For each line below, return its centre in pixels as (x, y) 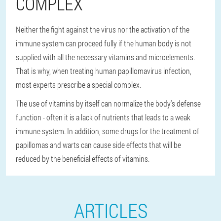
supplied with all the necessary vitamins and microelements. (105, 57)
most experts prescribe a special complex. (78, 85)
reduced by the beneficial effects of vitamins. (83, 159)
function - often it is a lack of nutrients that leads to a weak (103, 117)
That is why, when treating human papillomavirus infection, (104, 71)
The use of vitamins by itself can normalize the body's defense (108, 104)
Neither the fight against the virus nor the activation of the (103, 30)
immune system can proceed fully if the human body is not (104, 43)
